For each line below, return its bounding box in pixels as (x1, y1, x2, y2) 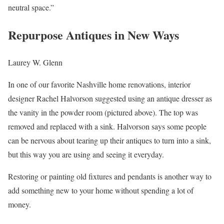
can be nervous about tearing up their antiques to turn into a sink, (8, 135, 211, 146)
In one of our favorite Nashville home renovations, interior (8, 79, 190, 90)
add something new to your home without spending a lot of (8, 185, 193, 196)
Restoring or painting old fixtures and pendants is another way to (8, 171, 211, 182)
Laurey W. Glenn (8, 57, 62, 68)
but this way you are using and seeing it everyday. (8, 149, 164, 160)
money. (8, 199, 31, 210)
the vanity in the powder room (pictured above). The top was (8, 107, 198, 118)
